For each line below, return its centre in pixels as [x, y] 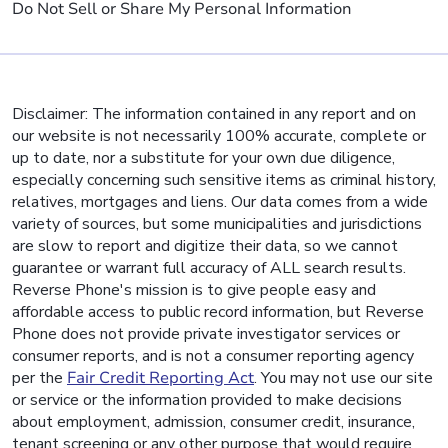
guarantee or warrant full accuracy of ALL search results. [209, 268]
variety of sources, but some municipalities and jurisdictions [217, 224]
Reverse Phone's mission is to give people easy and [194, 290]
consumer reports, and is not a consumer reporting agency [213, 356]
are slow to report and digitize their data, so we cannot [205, 246]
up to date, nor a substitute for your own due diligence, [203, 158]
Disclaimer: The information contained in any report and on [214, 114]
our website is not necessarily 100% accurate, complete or [219, 136]
